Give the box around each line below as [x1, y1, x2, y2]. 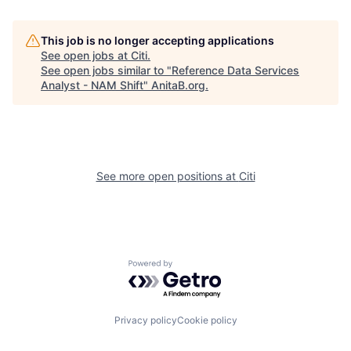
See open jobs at [41, 49, 131, 62]
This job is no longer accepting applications [41, 34, 274, 47]
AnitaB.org [151, 78, 205, 92]
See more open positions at [96, 169, 239, 183]
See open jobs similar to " [41, 63, 172, 77]
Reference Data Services [172, 63, 299, 77]
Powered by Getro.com [128, 259, 266, 275]
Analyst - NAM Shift [41, 78, 143, 92]
